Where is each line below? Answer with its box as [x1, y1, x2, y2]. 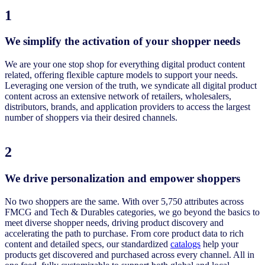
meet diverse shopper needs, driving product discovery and [5, 217, 224, 228]
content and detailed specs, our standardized [5, 238, 170, 249]
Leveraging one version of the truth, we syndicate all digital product [5, 80, 257, 91]
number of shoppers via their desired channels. [5, 112, 180, 123]
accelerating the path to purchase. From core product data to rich [5, 228, 244, 238]
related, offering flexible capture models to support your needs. [5, 70, 238, 80]
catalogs [170, 238, 201, 249]
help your [201, 238, 238, 249]
